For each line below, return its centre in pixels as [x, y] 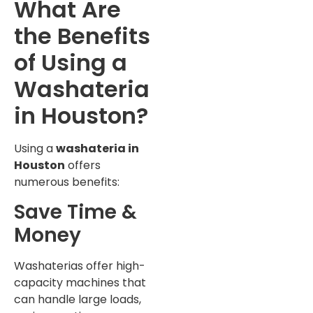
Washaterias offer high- [80, 266]
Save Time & [75, 212]
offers [83, 165]
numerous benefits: [67, 182]
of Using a [71, 62]
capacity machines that [80, 283]
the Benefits [82, 36]
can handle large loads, [78, 300]
